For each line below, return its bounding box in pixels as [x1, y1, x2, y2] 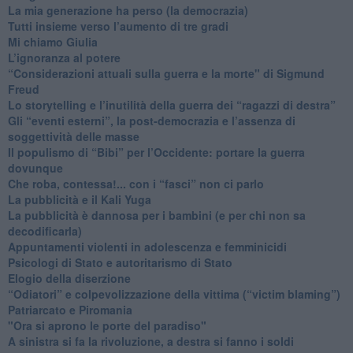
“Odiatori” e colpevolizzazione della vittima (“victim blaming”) [7, 285, 340, 302]
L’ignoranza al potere [7, 49, 121, 65]
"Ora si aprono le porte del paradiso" [7, 317, 206, 333]
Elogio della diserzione [7, 269, 131, 286]
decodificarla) [7, 222, 82, 239]
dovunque [7, 159, 63, 176]
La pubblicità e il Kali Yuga [7, 191, 151, 207]
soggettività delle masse [7, 128, 139, 144]
